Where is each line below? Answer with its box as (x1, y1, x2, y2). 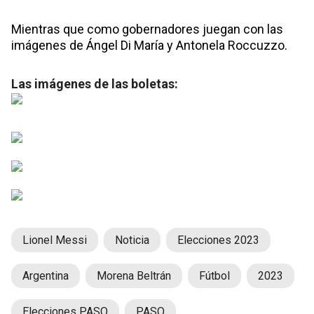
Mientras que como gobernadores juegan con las (11, 22, 283, 37)
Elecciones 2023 (177, 233, 259, 247)
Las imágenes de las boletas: (11, 76, 178, 92)
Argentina (22, 269, 69, 283)
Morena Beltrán (97, 269, 171, 283)
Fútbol (199, 269, 230, 283)
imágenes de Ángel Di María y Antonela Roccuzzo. (11, 38, 287, 53)
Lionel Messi (22, 233, 87, 247)
